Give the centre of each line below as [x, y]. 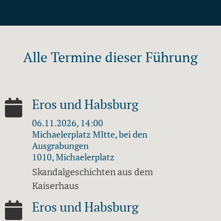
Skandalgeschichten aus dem [92, 172]
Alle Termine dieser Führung [110, 57]
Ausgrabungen [60, 146]
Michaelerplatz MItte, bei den [90, 134]
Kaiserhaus [55, 186]
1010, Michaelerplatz [73, 157]
